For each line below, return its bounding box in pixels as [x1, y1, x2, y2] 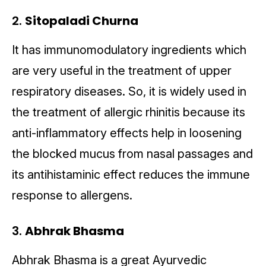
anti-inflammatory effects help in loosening [12, 126, 242, 141]
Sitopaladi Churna [25, 12, 138, 30]
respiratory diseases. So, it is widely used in [12, 84, 246, 99]
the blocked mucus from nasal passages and [12, 147, 253, 161]
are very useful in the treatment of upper [12, 64, 232, 78]
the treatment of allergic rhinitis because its [12, 105, 245, 120]
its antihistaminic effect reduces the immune [12, 167, 250, 182]
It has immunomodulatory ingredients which [12, 43, 246, 58]
